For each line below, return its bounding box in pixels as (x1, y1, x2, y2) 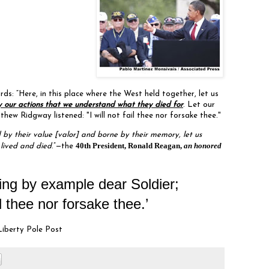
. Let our (183, 101, 215, 109)
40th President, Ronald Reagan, (76, 141, 184, 150)
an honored (184, 141, 222, 150)
